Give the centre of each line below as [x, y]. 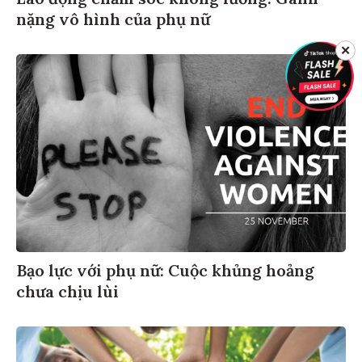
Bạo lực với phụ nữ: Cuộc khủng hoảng [165, 267]
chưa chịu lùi [67, 288]
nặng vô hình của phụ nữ [113, 17]
